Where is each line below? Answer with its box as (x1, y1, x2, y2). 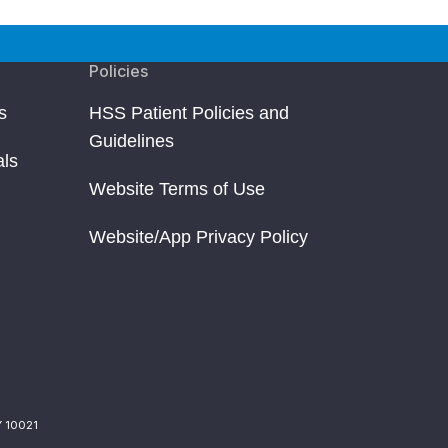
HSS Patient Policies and (88, 103, 289, 124)
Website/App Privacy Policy (88, 227, 308, 248)
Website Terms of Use (88, 179, 265, 200)
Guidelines (88, 131, 174, 152)
